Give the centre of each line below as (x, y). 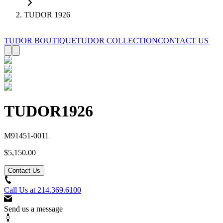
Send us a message (33, 209)
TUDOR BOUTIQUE (40, 41)
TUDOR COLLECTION (117, 41)
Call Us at (21, 190)
